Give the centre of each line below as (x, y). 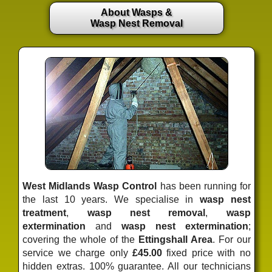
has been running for (204, 186)
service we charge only (77, 253)
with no (232, 253)
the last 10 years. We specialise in (111, 199)
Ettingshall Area (175, 239)
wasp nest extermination (185, 226)
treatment (45, 212)
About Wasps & (136, 12)
